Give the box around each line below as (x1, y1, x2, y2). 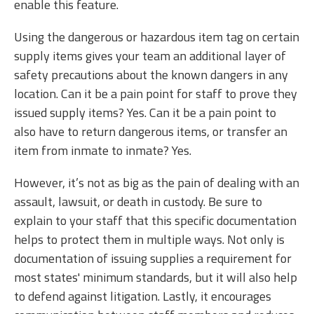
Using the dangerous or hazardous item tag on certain (14, 27, 299, 46)
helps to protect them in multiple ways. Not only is (14, 229, 285, 249)
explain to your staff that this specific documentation (14, 210, 296, 230)
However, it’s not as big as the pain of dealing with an (14, 172, 299, 192)
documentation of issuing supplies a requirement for (14, 248, 292, 268)
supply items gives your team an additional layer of (14, 46, 286, 65)
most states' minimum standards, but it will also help (14, 267, 297, 287)
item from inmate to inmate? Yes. (14, 140, 194, 160)
